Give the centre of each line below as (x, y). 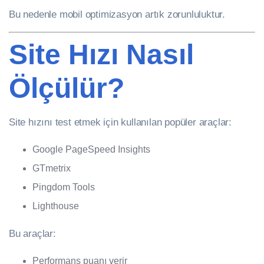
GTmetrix (52, 169)
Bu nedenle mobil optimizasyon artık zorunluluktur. (117, 14)
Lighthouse (56, 206)
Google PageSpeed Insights (91, 150)
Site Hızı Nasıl (101, 55)
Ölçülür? (67, 88)
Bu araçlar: (32, 234)
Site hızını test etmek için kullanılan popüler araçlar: (120, 122)
